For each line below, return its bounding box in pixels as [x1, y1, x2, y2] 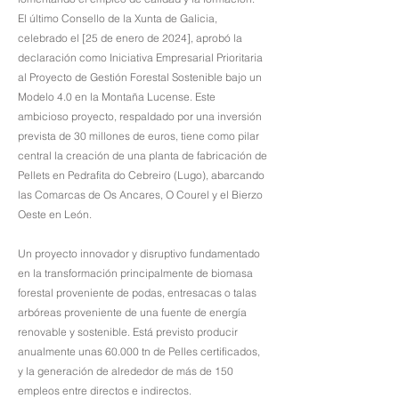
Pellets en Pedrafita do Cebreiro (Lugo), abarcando [18, 168, 265, 182]
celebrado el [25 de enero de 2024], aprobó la [18, 31, 242, 45]
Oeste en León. [18, 208, 94, 221]
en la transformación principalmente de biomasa [18, 266, 253, 280]
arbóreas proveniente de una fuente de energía [18, 305, 247, 319]
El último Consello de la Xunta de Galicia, [18, 12, 217, 25]
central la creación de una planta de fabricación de [18, 149, 267, 162]
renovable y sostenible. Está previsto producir [18, 325, 238, 338]
